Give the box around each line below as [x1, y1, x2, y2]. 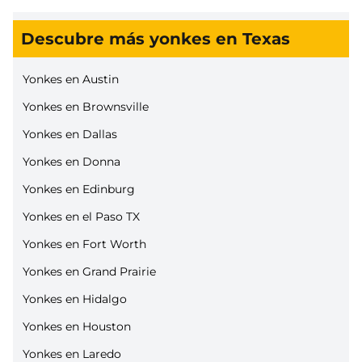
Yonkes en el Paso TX [23, 209, 140, 224]
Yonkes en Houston [23, 319, 131, 334]
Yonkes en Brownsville [23, 99, 149, 114]
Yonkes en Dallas [23, 127, 117, 141]
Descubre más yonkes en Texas [21, 29, 290, 48]
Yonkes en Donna [23, 154, 120, 169]
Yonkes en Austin [23, 72, 119, 86]
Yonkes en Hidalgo [23, 292, 127, 306]
